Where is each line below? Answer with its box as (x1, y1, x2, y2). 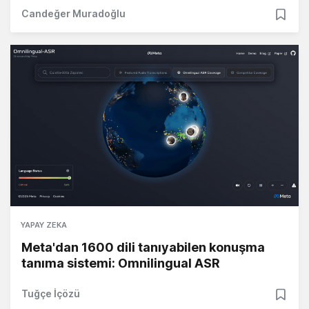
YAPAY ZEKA (21, 220, 67, 230)
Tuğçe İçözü (21, 288, 80, 300)
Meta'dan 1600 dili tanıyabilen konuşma (21, 240, 265, 255)
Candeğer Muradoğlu (21, 8, 126, 20)
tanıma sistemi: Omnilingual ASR (21, 256, 220, 271)
